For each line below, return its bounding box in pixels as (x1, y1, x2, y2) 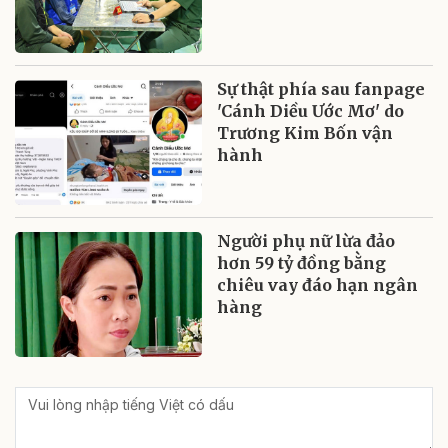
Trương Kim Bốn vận (217, 123, 394, 144)
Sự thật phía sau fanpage (217, 79, 426, 100)
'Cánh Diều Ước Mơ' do (217, 101, 405, 122)
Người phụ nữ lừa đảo (217, 231, 396, 252)
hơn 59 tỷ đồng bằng (217, 253, 387, 274)
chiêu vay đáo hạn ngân (217, 275, 419, 296)
